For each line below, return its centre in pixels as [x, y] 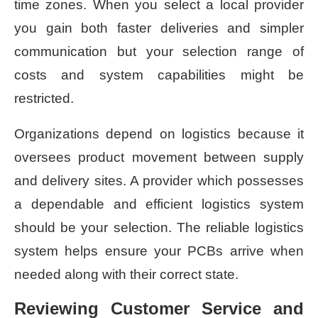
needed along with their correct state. [126, 274]
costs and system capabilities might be [159, 75]
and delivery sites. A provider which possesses [159, 180]
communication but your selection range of [159, 51]
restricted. [44, 98]
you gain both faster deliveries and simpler [159, 28]
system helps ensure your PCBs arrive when [159, 251]
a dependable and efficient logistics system [159, 204]
